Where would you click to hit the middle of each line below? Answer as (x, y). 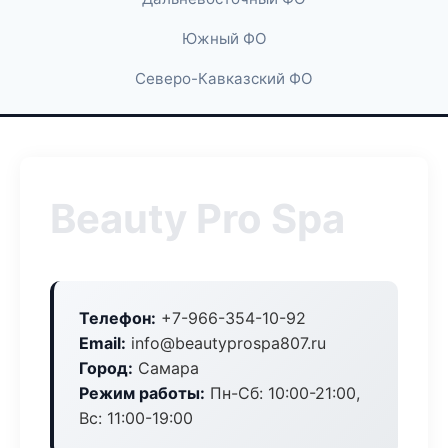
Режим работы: (142, 393)
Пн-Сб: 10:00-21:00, (282, 393)
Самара (166, 368)
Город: (106, 368)
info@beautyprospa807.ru (226, 343)
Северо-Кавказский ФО (224, 78)
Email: (102, 343)
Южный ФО (224, 38)
